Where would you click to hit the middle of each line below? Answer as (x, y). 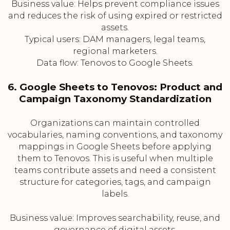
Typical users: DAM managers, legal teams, (115, 40)
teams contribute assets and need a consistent (115, 170)
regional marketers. (115, 51)
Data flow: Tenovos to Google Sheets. (115, 63)
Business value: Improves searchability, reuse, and (115, 218)
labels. (115, 194)
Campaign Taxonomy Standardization (115, 99)
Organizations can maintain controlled (115, 123)
